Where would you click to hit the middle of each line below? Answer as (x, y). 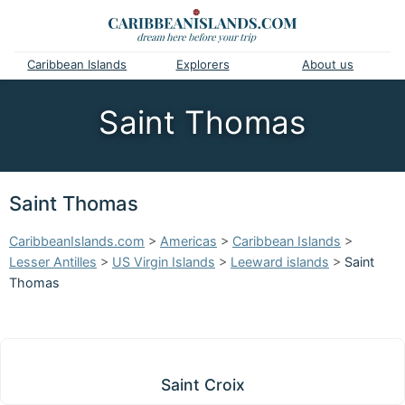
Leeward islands (280, 262)
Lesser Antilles (53, 262)
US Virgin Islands (164, 262)
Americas (188, 241)
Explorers (202, 65)
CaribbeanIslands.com (77, 241)
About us (328, 65)
